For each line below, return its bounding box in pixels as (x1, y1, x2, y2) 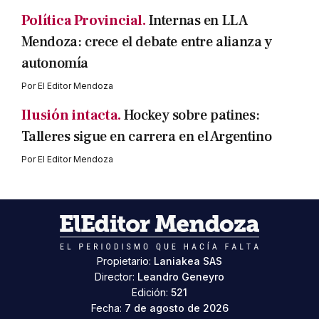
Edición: (132, 286, 171, 299)
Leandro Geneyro (137, 271, 224, 283)
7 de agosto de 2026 (124, 302, 229, 315)
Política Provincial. (21, 11, 146, 31)
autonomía (21, 54, 88, 73)
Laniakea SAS (154, 255, 222, 268)
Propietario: (97, 255, 154, 268)
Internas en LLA (148, 11, 248, 31)
